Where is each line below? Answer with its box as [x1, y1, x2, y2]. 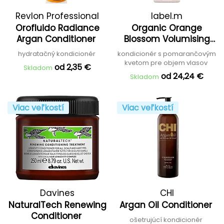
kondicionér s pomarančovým [117, 49, 216, 58]
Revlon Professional [15, 10, 99, 22]
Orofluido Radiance [15, 22, 99, 34]
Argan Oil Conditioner [119, 199, 214, 211]
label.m [151, 10, 182, 22]
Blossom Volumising [123, 33, 210, 45]
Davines [40, 187, 74, 199]
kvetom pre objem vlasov [124, 58, 209, 67]
